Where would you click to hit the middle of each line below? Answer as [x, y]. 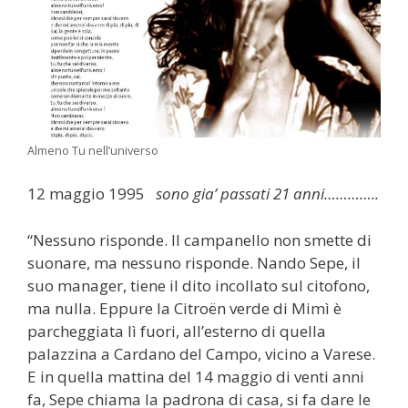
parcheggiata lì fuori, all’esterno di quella [177, 331]
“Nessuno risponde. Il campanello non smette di [199, 240]
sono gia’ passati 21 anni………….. [265, 194]
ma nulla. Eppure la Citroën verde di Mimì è [184, 308]
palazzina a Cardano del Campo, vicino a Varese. [201, 353]
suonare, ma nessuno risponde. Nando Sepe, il [194, 262]
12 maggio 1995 [90, 194]
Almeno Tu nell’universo [93, 150]
